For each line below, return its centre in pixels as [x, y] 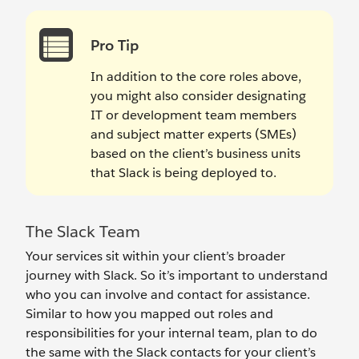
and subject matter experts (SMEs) [194, 134]
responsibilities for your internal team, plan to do [171, 333]
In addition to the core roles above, [196, 77]
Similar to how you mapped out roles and [149, 314]
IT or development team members [194, 115]
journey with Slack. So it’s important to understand [177, 275]
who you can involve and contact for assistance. [168, 294]
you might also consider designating [198, 96]
